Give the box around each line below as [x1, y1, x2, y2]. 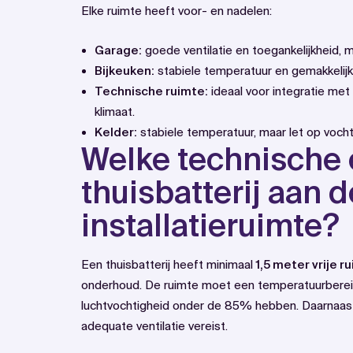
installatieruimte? [81, 207, 339, 243]
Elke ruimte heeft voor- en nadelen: [81, 4, 272, 18]
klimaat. [95, 105, 135, 119]
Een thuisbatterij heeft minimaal [81, 258, 256, 272]
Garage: [95, 43, 142, 58]
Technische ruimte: [95, 84, 208, 98]
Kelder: [95, 125, 137, 139]
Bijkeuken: [95, 64, 154, 78]
